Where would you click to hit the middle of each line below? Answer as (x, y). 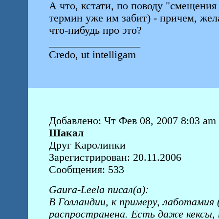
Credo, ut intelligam (94, 55)
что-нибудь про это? (95, 30)
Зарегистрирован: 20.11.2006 (115, 157)
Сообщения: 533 (86, 170)
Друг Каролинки (87, 145)
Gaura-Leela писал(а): (99, 190)
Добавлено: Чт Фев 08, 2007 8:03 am (132, 121)
